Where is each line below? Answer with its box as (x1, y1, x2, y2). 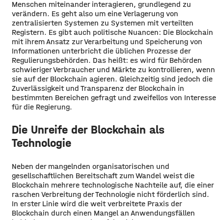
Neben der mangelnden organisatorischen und (12, 161, 169, 171)
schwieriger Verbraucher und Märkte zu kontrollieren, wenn (12, 64, 215, 74)
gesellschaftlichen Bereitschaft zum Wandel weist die (12, 170, 194, 180)
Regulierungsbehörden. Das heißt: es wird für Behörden (12, 55, 202, 65)
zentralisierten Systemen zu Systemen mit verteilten (12, 18, 193, 27)
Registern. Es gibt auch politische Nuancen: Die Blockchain (12, 27, 213, 37)
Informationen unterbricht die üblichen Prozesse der (12, 46, 191, 55)
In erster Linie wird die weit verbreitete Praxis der (12, 198, 182, 208)
